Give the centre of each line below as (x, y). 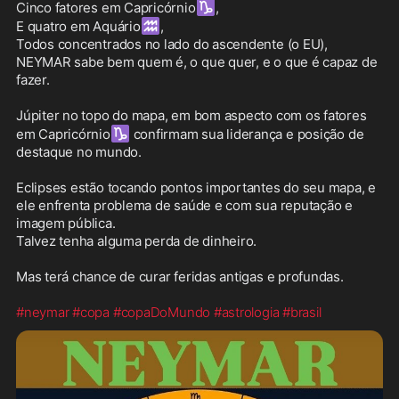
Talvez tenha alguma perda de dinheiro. (137, 240)
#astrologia (246, 312)
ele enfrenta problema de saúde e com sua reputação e (185, 205)
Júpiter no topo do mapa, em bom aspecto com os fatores (191, 115)
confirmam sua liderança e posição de (247, 134)
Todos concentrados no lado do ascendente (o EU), (172, 44)
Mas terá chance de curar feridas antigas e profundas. (180, 276)
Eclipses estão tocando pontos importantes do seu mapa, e (196, 187)
